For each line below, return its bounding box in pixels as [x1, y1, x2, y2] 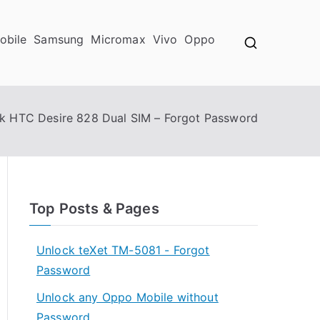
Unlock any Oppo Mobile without [36, 290, 219, 304]
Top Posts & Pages [29, 200, 159, 217]
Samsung [34, 32, 84, 46]
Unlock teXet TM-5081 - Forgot [36, 243, 210, 257]
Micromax [91, 32, 146, 46]
